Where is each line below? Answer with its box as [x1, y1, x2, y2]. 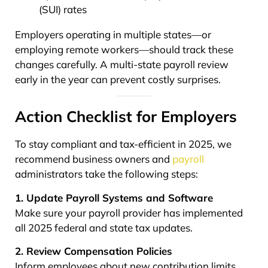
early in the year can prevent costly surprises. [15, 73, 221, 86]
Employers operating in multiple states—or [15, 28, 211, 41]
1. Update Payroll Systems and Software [15, 191, 213, 204]
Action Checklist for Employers [15, 106, 237, 126]
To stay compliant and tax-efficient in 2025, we [15, 138, 232, 151]
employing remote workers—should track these [15, 43, 233, 56]
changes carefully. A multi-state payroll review [15, 58, 229, 71]
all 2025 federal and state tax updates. [15, 221, 193, 234]
